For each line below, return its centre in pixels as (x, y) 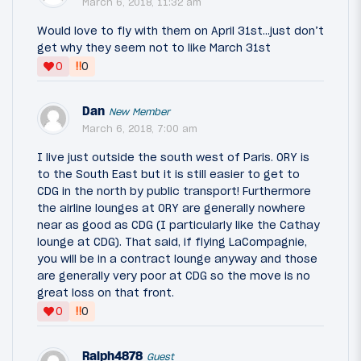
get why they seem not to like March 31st (154, 47)
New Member (139, 111)
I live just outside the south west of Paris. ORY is (173, 157)
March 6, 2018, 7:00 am (140, 128)
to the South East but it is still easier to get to (168, 174)
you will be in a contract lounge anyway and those (177, 258)
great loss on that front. (106, 292)
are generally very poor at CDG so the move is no (174, 275)
